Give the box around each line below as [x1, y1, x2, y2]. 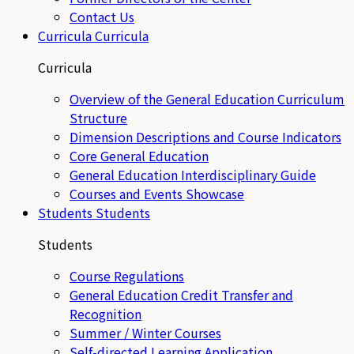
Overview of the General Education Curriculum [70, 89, 345, 108]
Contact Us [70, 7, 134, 26]
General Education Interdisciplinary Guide [70, 165, 316, 184]
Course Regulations [70, 266, 184, 285]
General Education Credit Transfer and [70, 285, 293, 304]
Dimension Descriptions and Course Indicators [70, 127, 341, 146]
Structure [70, 108, 127, 127]
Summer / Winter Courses [70, 323, 221, 342]
